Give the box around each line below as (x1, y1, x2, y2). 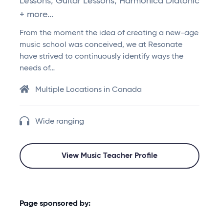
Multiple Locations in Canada (35, 86, 142, 94)
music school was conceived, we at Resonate (20, 41, 182, 49)
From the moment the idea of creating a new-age (20, 29, 198, 38)
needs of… (20, 65, 55, 73)
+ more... (20, 10, 53, 20)
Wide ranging (35, 118, 84, 126)
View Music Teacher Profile (62, 152, 157, 160)
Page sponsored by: (20, 200, 90, 208)
